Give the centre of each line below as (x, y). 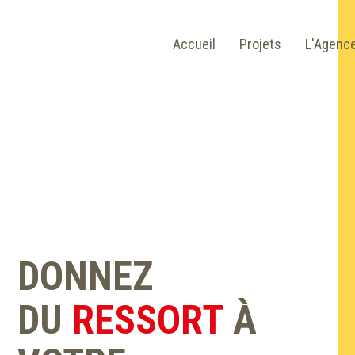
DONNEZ (86, 276)
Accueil (194, 44)
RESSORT (153, 320)
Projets (260, 44)
